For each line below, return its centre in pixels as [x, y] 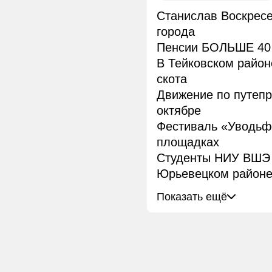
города [176, 32]
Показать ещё [192, 197]
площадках [188, 142]
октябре [179, 111]
